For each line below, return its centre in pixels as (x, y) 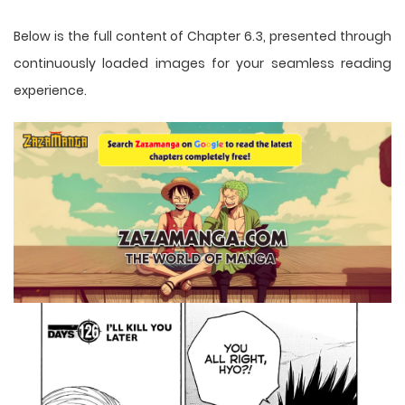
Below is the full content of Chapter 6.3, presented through (202, 36)
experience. (50, 90)
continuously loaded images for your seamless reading (202, 63)
